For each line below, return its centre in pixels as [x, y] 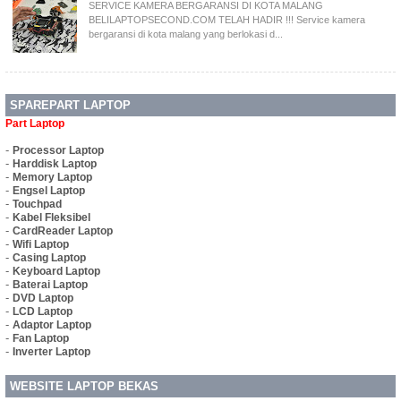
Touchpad [37, 205]
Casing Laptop [49, 258]
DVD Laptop [43, 299]
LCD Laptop [43, 312]
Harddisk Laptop [55, 164]
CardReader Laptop [63, 231]
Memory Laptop [52, 178]
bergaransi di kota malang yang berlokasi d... [185, 34]
